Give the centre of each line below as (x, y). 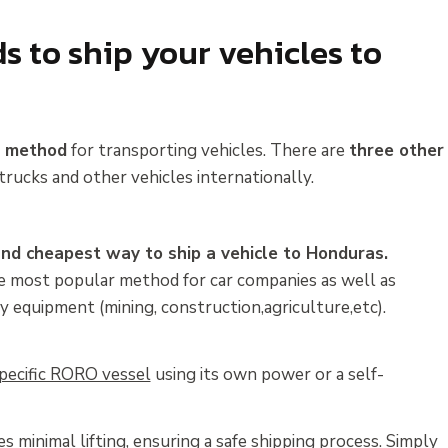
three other (396, 150)
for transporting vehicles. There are (207, 150)
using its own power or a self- (267, 374)
